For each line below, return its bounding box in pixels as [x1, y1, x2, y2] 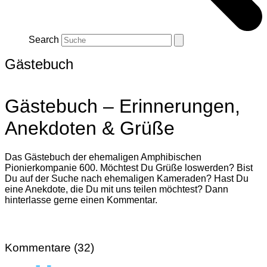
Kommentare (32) [5, 241, 94, 254]
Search [29, 35, 59, 45]
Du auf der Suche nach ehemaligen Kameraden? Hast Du [5, 173, 249, 184]
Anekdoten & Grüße [5, 117, 175, 139]
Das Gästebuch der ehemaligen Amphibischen [5, 152, 201, 163]
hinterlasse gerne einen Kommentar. [5, 195, 157, 206]
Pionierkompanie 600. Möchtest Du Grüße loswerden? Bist [5, 163, 253, 173]
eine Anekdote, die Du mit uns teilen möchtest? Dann [5, 184, 228, 195]
